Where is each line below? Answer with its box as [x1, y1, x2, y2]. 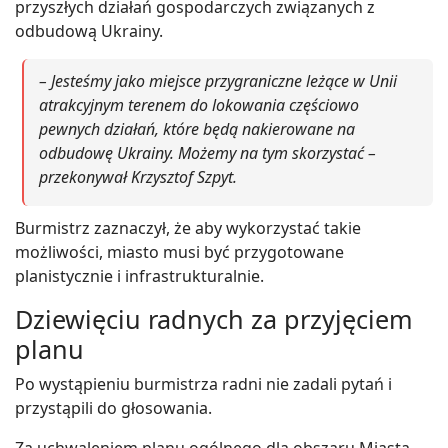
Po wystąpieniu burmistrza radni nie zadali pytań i [15, 372, 392, 395]
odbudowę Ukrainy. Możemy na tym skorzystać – [39, 141, 376, 164]
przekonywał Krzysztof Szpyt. [39, 165, 237, 188]
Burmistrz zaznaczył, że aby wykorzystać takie [15, 216, 361, 239]
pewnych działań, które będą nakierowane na [39, 117, 355, 140]
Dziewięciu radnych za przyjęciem [15, 301, 413, 336]
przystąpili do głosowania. [15, 396, 212, 419]
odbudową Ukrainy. [15, 19, 163, 42]
